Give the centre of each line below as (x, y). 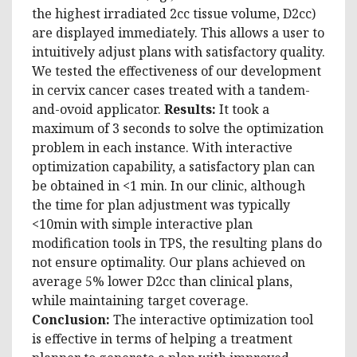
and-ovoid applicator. (98, 109)
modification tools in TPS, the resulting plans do (177, 243)
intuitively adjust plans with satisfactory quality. (178, 51)
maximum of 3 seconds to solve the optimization (178, 128)
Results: (192, 109)
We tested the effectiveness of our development (177, 71)
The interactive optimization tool (212, 319)
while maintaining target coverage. (140, 300)
